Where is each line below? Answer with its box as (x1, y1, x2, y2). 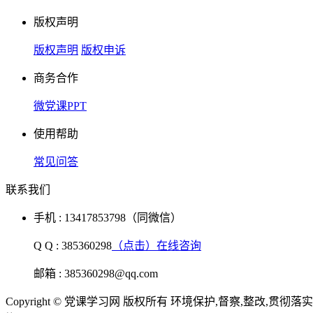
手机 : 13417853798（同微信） (34, 211, 182, 224)
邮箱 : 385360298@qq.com (34, 267, 158, 279)
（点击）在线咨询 (112, 239, 201, 252)
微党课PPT (34, 99, 87, 112)
